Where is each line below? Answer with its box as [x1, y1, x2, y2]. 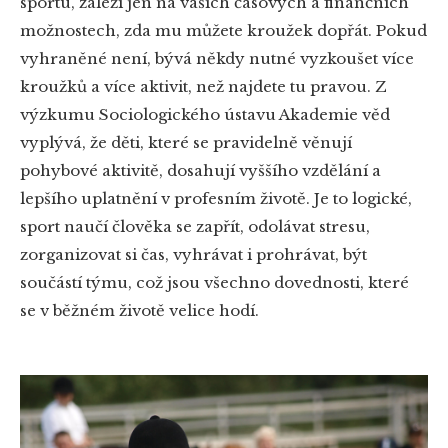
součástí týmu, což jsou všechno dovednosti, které [20, 273, 409, 293]
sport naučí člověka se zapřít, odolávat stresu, [20, 217, 370, 237]
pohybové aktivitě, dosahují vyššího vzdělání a [20, 161, 381, 181]
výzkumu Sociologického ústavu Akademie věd [20, 105, 390, 125]
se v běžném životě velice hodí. [20, 301, 259, 321]
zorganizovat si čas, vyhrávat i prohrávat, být [20, 245, 367, 265]
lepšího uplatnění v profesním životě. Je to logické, [20, 189, 412, 209]
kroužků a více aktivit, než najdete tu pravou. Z [20, 77, 387, 97]
